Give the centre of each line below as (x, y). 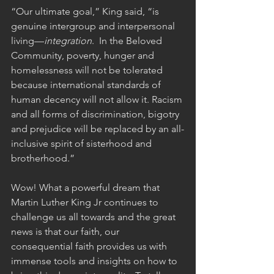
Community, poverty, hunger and (84, 55)
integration (68, 40)
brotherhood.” (43, 158)
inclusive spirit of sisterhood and (83, 143)
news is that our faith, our (66, 231)
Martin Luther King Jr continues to (86, 202)
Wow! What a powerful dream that (87, 187)
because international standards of (87, 84)
